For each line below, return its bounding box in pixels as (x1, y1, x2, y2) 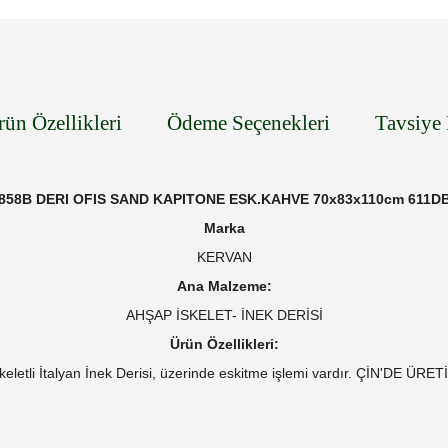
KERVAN (196, 249, 252, 265)
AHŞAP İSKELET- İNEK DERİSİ (125, 307, 323, 323)
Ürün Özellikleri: (169, 336, 279, 352)
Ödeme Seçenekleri (167, 111, 330, 135)
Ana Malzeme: (176, 278, 272, 294)
